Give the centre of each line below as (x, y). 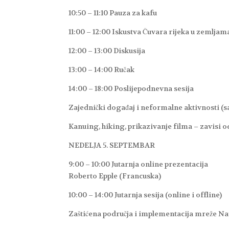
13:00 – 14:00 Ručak (102, 70)
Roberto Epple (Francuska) (115, 176)
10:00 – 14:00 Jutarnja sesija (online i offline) (145, 195)
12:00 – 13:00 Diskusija (107, 51)
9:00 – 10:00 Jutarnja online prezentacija (139, 164)
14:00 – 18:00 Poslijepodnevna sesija (131, 89)
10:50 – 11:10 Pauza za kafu (113, 13)
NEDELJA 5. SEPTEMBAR (112, 145)
